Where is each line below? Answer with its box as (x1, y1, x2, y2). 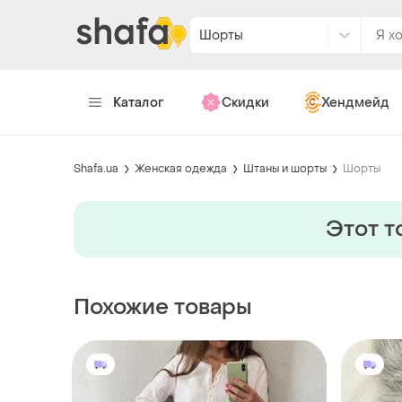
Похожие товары (74, 293, 252, 321)
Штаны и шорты (243, 161, 327, 176)
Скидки (221, 93, 269, 111)
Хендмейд (320, 93, 389, 111)
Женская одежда (135, 161, 227, 176)
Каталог (113, 93, 164, 111)
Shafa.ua (74, 161, 118, 176)
